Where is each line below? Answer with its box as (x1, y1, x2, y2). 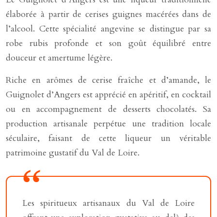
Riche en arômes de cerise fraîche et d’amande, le (6, 74, 211, 86)
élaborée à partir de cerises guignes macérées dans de (6, 8, 211, 20)
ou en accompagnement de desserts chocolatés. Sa (6, 103, 211, 115)
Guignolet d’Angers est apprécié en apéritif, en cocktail (6, 89, 211, 101)
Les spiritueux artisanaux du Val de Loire (22, 197, 195, 209)
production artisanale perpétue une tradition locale (6, 118, 211, 130)
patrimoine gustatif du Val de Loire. (6, 147, 139, 159)
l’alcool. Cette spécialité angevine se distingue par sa (6, 23, 211, 35)
